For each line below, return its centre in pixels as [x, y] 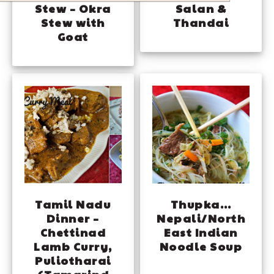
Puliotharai [73, 260]
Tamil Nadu [73, 204]
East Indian [201, 232]
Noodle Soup [201, 246]
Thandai [201, 23]
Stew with [73, 23]
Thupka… [201, 204]
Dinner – [73, 218]
